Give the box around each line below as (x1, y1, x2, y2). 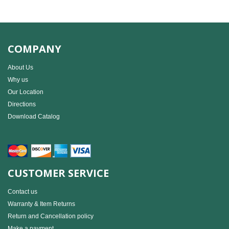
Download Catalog (8, 113, 60, 121)
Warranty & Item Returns (8, 200, 75, 208)
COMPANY (8, 42, 61, 56)
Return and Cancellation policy (8, 213, 94, 220)
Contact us (8, 188, 37, 196)
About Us (8, 64, 33, 72)
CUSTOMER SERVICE (8, 166, 109, 180)
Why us (8, 76, 28, 84)
